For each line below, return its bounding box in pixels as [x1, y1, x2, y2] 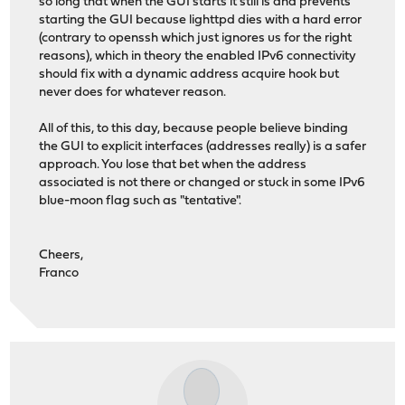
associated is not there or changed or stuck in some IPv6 [39, 176, 366, 191]
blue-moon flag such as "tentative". [39, 194, 242, 209]
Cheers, [39, 249, 84, 263]
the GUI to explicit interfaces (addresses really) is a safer [39, 140, 367, 155]
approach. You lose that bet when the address [39, 158, 307, 173]
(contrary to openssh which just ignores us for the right [39, 32, 353, 46]
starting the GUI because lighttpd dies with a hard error [39, 14, 363, 28]
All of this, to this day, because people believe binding [39, 122, 349, 137]
